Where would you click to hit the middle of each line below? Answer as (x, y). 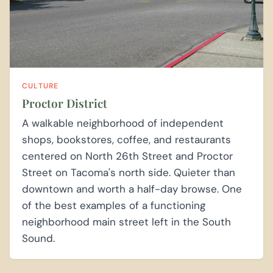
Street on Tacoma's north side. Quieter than (129, 173)
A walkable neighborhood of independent (123, 123)
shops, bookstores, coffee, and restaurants (126, 140)
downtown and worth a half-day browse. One (132, 189)
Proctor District (65, 103)
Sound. (38, 239)
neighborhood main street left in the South (126, 222)
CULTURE (41, 86)
